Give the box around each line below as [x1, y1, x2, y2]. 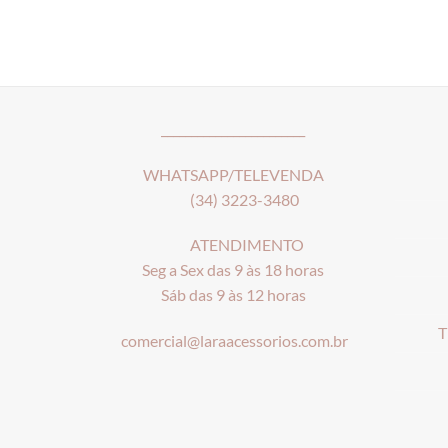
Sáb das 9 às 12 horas [160, 286, 306, 305]
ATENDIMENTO [162, 236, 304, 255]
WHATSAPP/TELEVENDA [142, 165, 324, 184]
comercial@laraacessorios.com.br [118, 331, 349, 350]
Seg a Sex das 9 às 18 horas [142, 261, 325, 280]
